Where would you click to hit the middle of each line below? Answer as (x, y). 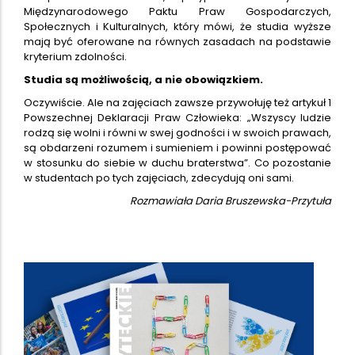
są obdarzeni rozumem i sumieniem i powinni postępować (177, 147)
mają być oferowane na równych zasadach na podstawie (177, 41)
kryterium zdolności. (75, 56)
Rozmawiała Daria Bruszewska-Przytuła (231, 200)
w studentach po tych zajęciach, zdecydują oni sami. (159, 177)
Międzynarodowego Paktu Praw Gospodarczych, (177, 11)
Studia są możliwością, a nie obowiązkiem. (143, 79)
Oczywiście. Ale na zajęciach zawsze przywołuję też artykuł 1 (177, 102)
